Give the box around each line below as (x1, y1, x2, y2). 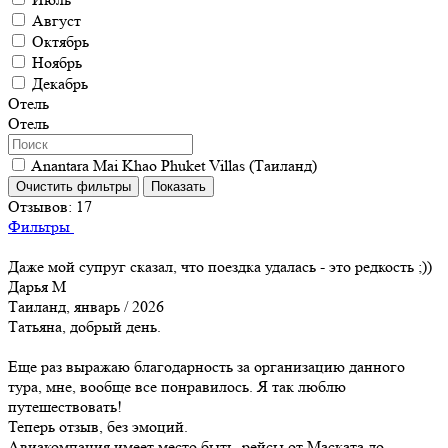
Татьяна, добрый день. (8, 316, 161, 336)
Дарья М (8, 276, 66, 296)
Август (32, 10, 81, 30)
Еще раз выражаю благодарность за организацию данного (8, 356, 405, 376)
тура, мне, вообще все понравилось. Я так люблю (8, 376, 346, 396)
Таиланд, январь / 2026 (8, 296, 164, 316)
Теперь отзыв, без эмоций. (8, 416, 188, 436)
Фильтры (8, 216, 74, 236)
